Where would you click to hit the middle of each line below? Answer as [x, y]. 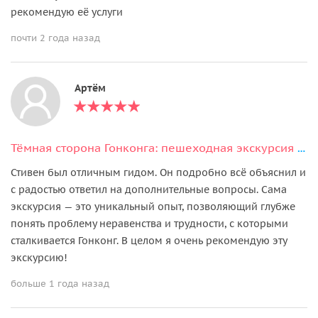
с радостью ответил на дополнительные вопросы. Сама [149, 189]
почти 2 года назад [55, 38]
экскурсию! [39, 257]
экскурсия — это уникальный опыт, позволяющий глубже [153, 206]
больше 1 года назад [60, 283]
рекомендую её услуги [67, 12]
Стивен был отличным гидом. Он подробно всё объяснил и [158, 172]
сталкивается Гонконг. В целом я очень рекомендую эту [149, 240]
